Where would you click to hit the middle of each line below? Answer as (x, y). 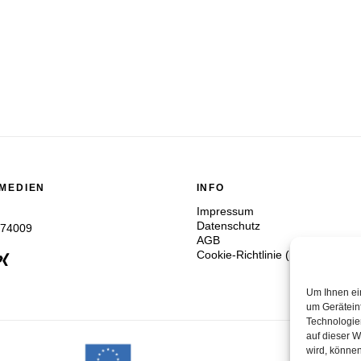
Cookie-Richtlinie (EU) (252, 255)
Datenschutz (228, 226)
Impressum (225, 212)
